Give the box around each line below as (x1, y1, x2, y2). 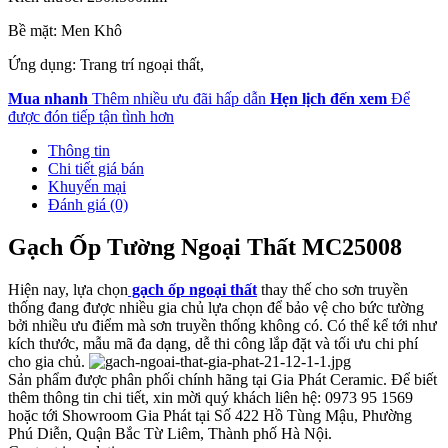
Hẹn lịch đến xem (270, 90, 387, 108)
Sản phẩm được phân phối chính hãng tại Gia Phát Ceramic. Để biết (8, 370, 437, 388)
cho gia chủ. (8, 352, 89, 370)
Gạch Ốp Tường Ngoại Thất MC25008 (8, 233, 402, 260)
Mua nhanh (8, 90, 88, 108)
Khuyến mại (48, 178, 126, 196)
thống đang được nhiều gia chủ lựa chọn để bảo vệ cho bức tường (8, 298, 424, 316)
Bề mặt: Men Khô (8, 22, 122, 40)
